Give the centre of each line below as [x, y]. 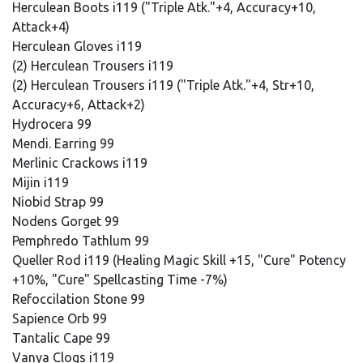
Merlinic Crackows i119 [81, 163]
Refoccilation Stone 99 [80, 299]
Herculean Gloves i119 [79, 46]
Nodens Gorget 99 [67, 221]
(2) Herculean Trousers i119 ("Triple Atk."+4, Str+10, [163, 85]
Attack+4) [41, 27]
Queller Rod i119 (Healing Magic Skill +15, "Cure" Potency [179, 260]
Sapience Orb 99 [61, 318]
